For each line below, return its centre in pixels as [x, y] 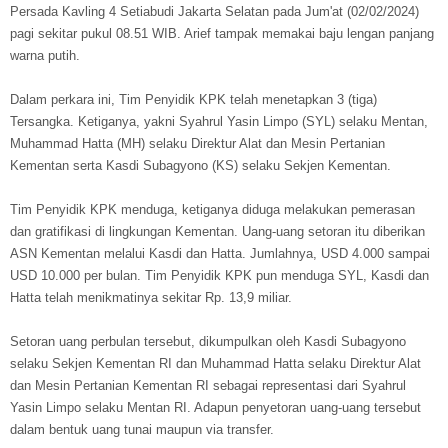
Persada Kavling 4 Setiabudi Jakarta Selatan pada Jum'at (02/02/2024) [214, 12]
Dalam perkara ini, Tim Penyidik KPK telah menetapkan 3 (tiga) [193, 100]
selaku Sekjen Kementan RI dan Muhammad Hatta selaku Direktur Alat [215, 364]
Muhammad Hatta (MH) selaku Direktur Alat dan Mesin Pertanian [197, 144]
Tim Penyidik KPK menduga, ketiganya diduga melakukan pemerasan [212, 210]
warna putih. [45, 56]
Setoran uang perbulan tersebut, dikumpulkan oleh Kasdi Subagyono [208, 342]
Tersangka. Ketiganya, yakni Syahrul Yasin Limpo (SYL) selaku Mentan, [219, 122]
